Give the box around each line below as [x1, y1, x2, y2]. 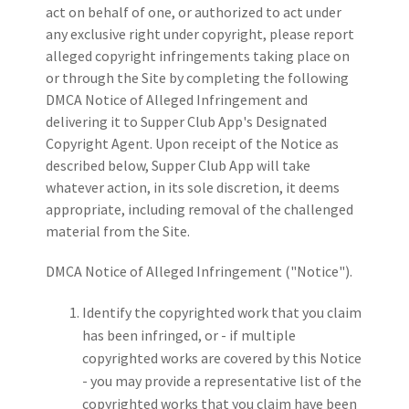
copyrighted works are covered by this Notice [82, 349, 362, 368]
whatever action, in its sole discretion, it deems [46, 178, 340, 197]
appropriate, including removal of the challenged [46, 200, 353, 219]
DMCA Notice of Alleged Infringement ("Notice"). [46, 262, 352, 281]
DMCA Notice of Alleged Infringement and [46, 90, 308, 110]
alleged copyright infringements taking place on [46, 47, 350, 66]
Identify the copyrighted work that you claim [82, 303, 362, 322]
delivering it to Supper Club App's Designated [46, 112, 327, 131]
